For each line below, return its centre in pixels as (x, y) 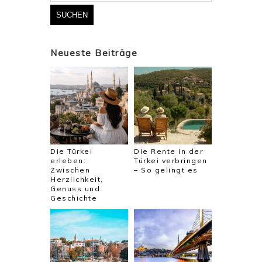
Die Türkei (71, 151)
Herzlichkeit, (77, 179)
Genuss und (75, 188)
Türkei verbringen (171, 160)
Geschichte (74, 198)
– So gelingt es (166, 170)
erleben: (68, 160)
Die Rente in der (168, 151)
